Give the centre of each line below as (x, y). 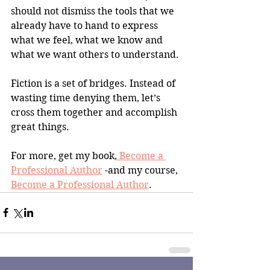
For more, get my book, (64, 155)
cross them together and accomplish (95, 112)
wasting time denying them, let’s (87, 98)
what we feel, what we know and (88, 40)
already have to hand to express (86, 25)
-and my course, (141, 170)
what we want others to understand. (95, 54)
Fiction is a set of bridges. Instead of (94, 83)
